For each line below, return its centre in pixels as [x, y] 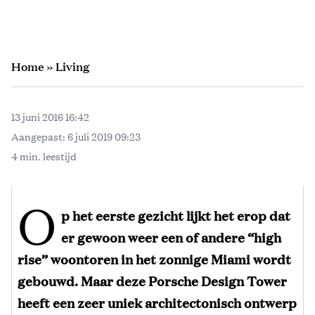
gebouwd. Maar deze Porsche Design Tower [152, 280]
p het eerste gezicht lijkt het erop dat [176, 215]
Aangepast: [39, 136]
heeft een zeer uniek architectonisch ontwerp [157, 302]
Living [72, 66]
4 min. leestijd [44, 156]
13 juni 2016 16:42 [50, 116]
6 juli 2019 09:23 [104, 136]
